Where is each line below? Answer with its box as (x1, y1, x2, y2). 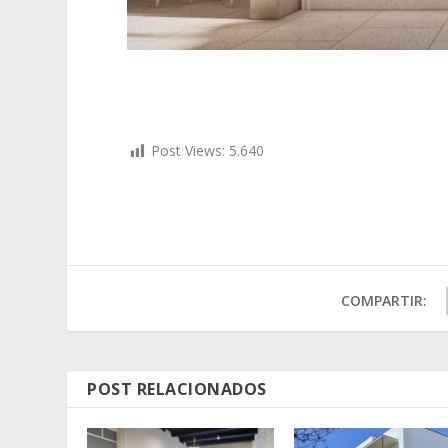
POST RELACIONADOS (87, 378, 267, 401)
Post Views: (151, 141, 226, 161)
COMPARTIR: (340, 291, 427, 311)
